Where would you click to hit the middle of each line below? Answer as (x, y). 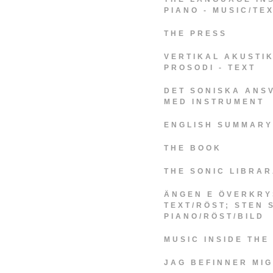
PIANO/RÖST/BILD (214, 216)
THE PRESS (196, 34)
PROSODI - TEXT (210, 68)
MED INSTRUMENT (214, 102)
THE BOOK (193, 148)
